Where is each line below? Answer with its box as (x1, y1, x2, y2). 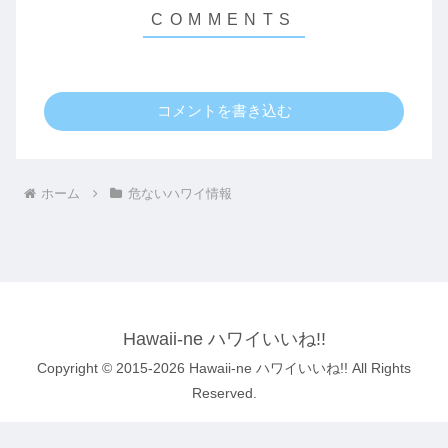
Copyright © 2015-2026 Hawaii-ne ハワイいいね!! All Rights (37, 359, 411, 376)
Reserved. (191, 384, 257, 401)
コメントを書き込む (156, 102, 292, 120)
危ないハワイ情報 (127, 185, 232, 201)
